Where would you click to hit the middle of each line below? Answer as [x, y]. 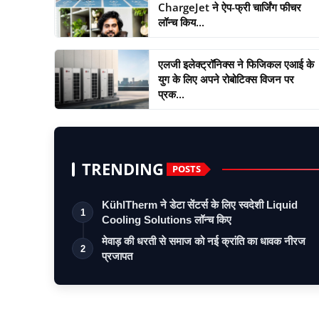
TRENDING [123, 169]
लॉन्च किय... [181, 22]
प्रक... [171, 94]
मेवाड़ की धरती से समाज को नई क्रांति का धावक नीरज [204, 241]
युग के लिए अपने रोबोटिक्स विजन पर [226, 79]
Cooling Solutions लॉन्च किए [167, 219]
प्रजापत [117, 256]
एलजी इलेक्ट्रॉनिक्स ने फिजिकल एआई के [236, 64]
